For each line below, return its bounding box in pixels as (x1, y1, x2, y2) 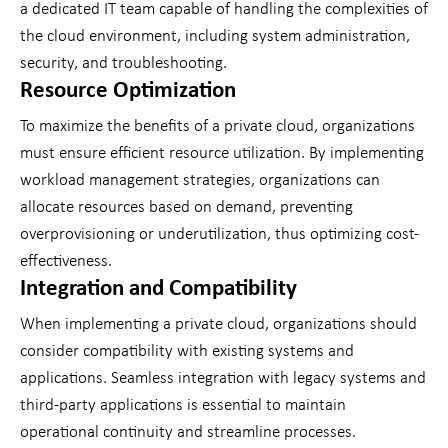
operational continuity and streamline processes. (20, 424, 356, 442)
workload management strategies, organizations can (20, 172, 380, 190)
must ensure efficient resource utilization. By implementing (20, 145, 424, 163)
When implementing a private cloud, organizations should (20, 316, 417, 334)
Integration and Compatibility (20, 277, 297, 302)
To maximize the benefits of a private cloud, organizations (20, 118, 415, 136)
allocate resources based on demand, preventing (20, 199, 353, 217)
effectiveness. (20, 253, 112, 271)
